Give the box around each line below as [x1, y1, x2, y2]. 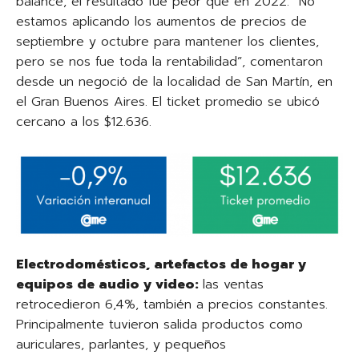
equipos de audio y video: [16, 274, 203, 294]
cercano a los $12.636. [16, 111, 151, 131]
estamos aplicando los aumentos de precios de [16, 11, 307, 31]
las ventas [203, 274, 264, 294]
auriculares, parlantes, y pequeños [16, 334, 226, 354]
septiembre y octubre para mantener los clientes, [16, 31, 319, 51]
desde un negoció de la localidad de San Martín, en [16, 71, 333, 91]
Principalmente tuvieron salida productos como [16, 314, 303, 334]
